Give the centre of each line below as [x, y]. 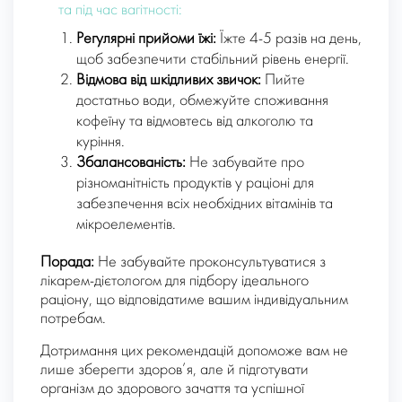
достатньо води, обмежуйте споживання [202, 101]
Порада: [67, 263]
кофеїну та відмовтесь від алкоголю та [195, 122]
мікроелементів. [126, 225]
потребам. [73, 319]
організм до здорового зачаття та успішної [172, 389]
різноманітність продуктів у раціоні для [195, 184]
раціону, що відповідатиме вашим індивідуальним [194, 301]
